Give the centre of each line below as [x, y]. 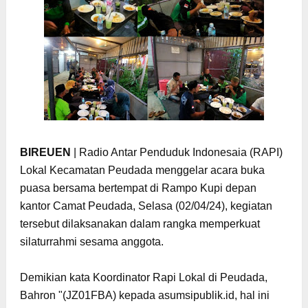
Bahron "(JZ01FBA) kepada [87, 295]
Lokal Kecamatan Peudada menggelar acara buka [142, 170]
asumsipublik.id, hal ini [212, 295]
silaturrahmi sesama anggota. [91, 241]
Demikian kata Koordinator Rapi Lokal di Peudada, [143, 277]
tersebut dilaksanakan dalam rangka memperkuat [140, 223]
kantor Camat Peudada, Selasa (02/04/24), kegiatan [146, 206]
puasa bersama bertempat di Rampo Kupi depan [138, 188]
